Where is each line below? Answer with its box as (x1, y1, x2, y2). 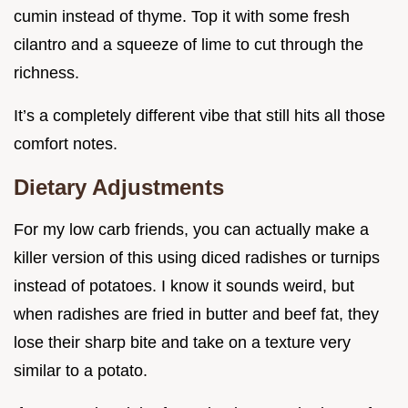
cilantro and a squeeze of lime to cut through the (14, 35, 363, 54)
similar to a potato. (14, 361, 148, 380)
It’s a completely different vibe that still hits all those (14, 106, 385, 125)
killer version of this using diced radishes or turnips (14, 248, 380, 267)
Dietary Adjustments (14, 174, 224, 199)
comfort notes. (14, 134, 117, 153)
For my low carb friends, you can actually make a (14, 219, 369, 239)
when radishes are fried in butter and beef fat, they (14, 304, 379, 323)
